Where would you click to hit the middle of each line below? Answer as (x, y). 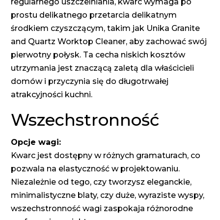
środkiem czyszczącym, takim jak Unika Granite (106, 28)
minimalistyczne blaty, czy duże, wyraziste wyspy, (108, 195)
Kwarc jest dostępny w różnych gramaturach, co (106, 156)
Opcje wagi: (36, 142)
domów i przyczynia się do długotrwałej (90, 82)
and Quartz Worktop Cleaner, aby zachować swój (109, 42)
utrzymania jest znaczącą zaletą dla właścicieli (103, 68)
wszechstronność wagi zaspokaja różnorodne (102, 209)
